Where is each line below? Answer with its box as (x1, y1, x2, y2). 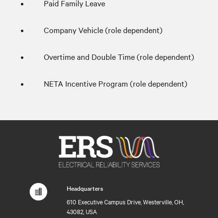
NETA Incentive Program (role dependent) (44, 78, 187, 89)
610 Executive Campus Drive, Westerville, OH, (67, 197, 184, 206)
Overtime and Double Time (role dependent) (44, 51, 194, 62)
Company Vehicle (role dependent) (44, 24, 163, 36)
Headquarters (67, 183, 103, 193)
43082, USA (67, 207, 97, 216)
